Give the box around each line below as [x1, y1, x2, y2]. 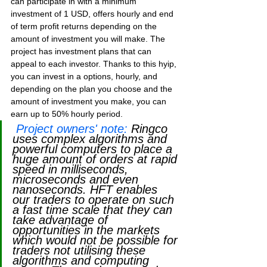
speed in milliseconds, [13, 163, 132, 176]
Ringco [131, 122, 171, 135]
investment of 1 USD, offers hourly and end [11, 9, 176, 18]
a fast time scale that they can [13, 203, 176, 216]
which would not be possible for [13, 234, 181, 247]
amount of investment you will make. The [11, 34, 167, 44]
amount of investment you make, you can [11, 97, 169, 106]
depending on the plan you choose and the [11, 84, 175, 94]
